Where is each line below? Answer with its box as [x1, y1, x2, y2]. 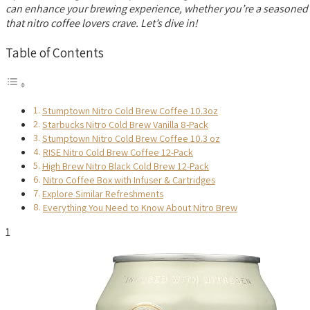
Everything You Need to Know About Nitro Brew [42, 200, 237, 214]
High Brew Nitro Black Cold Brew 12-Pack [42, 158, 209, 172]
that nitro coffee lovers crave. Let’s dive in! [6, 15, 198, 30]
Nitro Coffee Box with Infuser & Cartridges [42, 172, 215, 186]
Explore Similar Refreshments [42, 186, 163, 200]
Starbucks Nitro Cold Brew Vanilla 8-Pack [42, 117, 208, 131]
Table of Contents [6, 43, 104, 62]
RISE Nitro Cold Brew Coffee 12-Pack [42, 145, 193, 158]
